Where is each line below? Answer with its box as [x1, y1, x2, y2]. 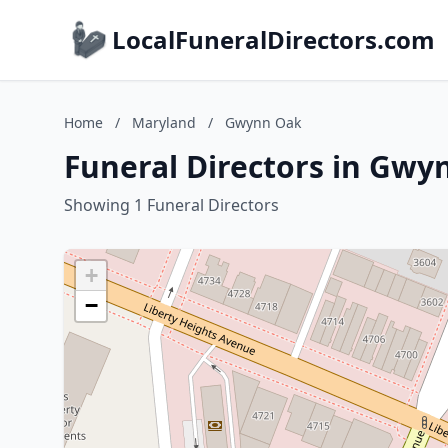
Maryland [132, 113, 196, 132]
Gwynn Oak [225, 113, 301, 132]
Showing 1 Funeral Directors [64, 194, 279, 216]
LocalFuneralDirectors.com [112, 23, 435, 56]
